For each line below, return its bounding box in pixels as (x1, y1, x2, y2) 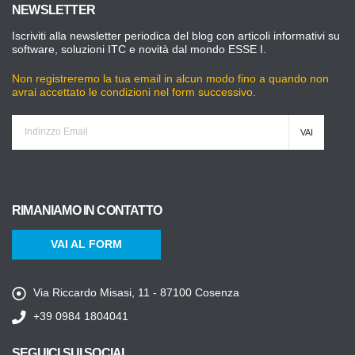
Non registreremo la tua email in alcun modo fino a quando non (12, 72, 329, 85)
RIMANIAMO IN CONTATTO (12, 202, 162, 217)
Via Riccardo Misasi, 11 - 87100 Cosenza (33, 286, 239, 299)
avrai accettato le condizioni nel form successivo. (12, 86, 256, 98)
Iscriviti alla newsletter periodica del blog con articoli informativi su (12, 29, 340, 42)
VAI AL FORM (51, 238, 122, 250)
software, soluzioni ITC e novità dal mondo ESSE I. (12, 43, 266, 55)
